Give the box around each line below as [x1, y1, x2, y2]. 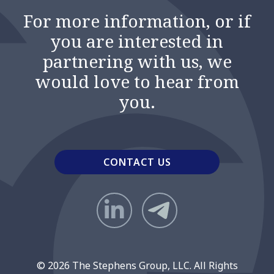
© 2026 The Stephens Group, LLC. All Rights [36, 259, 238, 272]
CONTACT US [103, 155, 171, 169]
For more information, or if [23, 9, 251, 32]
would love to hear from [35, 70, 239, 93]
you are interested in [51, 29, 223, 53]
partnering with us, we [42, 50, 232, 73]
